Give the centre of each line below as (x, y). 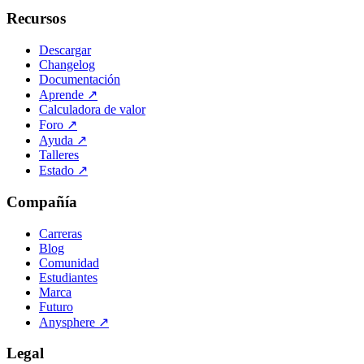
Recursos (36, 19)
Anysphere (67, 322)
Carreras (61, 233)
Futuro (56, 306)
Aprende (61, 95)
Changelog (67, 65)
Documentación (80, 80)
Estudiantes (68, 277)
